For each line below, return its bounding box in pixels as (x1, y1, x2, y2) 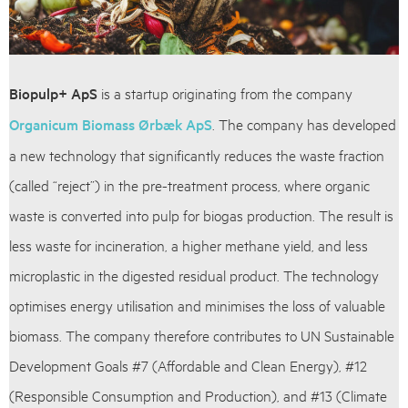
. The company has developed (212, 114, 396, 134)
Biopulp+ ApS (9, 83, 97, 104)
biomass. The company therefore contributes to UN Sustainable (9, 325, 394, 345)
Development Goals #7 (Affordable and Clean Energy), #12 (9, 355, 367, 375)
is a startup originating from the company (97, 83, 352, 103)
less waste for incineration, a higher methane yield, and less (9, 235, 368, 255)
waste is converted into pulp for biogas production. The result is (9, 205, 393, 225)
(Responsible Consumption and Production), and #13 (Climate (9, 385, 387, 405)
